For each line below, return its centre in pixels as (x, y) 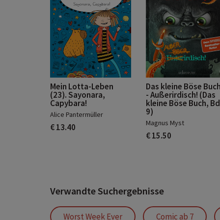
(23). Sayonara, (78, 95)
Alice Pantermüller (77, 114)
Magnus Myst (165, 123)
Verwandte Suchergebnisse (107, 191)
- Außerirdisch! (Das (181, 95)
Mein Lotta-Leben (82, 86)
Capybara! (69, 103)
